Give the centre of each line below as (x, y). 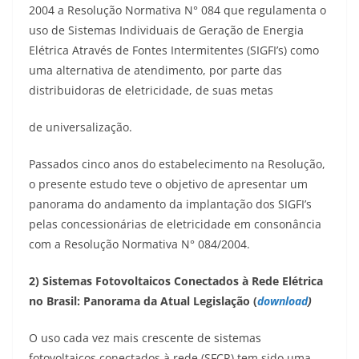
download (282, 301)
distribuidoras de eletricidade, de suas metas (151, 91)
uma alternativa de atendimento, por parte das (155, 71)
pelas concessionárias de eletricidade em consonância (175, 224)
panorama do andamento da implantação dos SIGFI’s (170, 204)
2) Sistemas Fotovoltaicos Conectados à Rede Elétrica (176, 281)
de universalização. (81, 127)
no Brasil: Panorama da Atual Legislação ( (143, 301)
